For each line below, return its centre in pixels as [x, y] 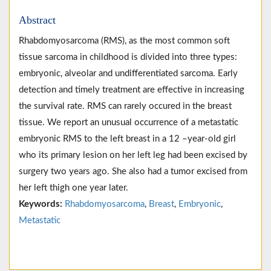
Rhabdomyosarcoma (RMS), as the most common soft [124, 41]
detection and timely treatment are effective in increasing [132, 90]
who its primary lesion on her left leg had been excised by [133, 155]
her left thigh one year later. [73, 188]
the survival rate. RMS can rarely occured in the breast [125, 106]
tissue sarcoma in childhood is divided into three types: [128, 57]
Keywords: [41, 204]
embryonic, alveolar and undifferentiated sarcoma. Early [128, 74]
